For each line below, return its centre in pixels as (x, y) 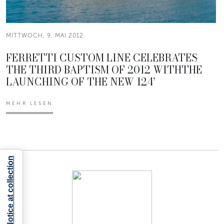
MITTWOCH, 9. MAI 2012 (45, 35)
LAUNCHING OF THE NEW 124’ (81, 81)
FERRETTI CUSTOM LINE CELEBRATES (102, 57)
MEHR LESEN (29, 103)
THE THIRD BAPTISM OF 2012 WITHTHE (104, 69)
